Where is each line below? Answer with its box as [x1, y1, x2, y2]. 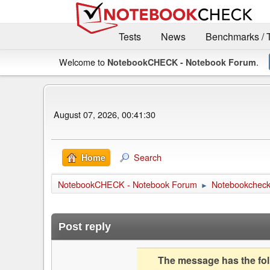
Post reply [58, 221, 111, 233]
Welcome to [59, 55, 107, 69]
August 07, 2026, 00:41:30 [54, 107, 155, 121]
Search [134, 151, 162, 164]
